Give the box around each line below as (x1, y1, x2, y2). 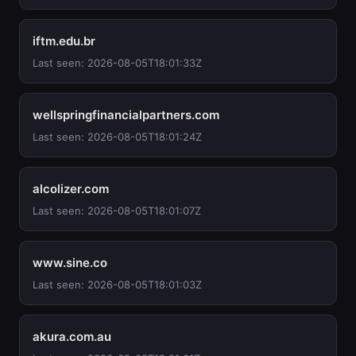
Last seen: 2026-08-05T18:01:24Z (33, 130, 202, 143)
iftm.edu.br (33, 33, 95, 48)
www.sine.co (33, 255, 107, 270)
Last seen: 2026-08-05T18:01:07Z (33, 204, 201, 217)
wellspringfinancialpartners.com (33, 107, 219, 122)
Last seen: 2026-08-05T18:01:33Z (33, 56, 202, 69)
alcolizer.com (33, 181, 109, 196)
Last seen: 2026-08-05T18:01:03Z (33, 278, 202, 291)
